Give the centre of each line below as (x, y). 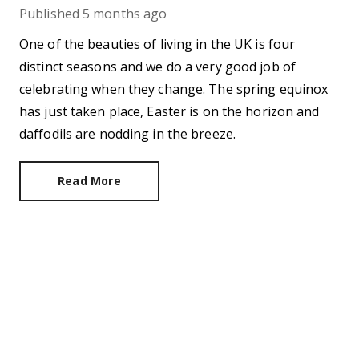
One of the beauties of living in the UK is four (157, 44)
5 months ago (125, 14)
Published (49, 14)
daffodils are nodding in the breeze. (127, 134)
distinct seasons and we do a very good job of (157, 67)
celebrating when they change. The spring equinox (174, 89)
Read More (89, 181)
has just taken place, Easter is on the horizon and (169, 111)
